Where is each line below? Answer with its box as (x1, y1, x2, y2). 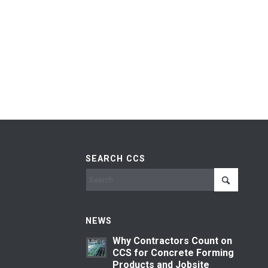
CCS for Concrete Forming (112, 247, 234, 259)
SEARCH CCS (85, 154, 145, 164)
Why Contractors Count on (112, 235, 232, 247)
